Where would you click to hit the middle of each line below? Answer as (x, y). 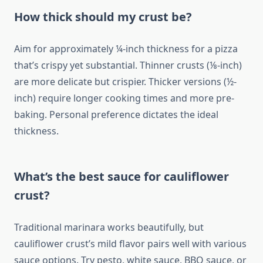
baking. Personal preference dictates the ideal (116, 115)
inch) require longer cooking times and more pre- (124, 98)
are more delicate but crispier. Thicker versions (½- (125, 82)
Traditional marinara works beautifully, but (109, 227)
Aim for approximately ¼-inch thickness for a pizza (126, 49)
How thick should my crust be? (103, 17)
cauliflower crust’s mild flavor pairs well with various (130, 244)
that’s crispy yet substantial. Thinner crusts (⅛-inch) (128, 65)
